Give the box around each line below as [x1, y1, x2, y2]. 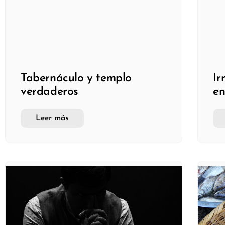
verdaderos [21, 86, 78, 98]
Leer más [36, 114, 69, 123]
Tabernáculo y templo [21, 73, 132, 85]
